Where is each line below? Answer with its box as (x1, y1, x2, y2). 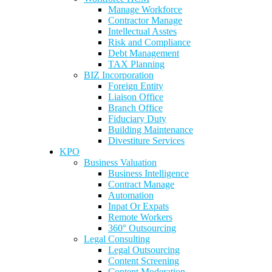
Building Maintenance (108, 124, 193, 135)
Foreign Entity (108, 81, 163, 91)
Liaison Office (108, 92, 163, 102)
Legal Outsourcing (108, 245, 180, 255)
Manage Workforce (108, 4, 182, 15)
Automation (108, 190, 154, 200)
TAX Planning (108, 59, 165, 69)
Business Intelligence (108, 168, 189, 178)
